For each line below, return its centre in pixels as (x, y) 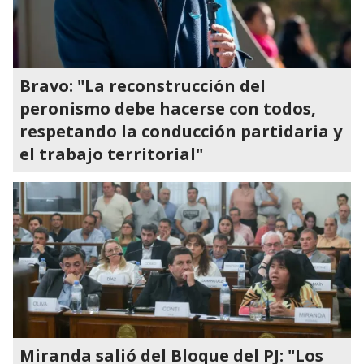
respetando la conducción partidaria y (181, 131)
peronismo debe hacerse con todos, (168, 108)
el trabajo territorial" (111, 154)
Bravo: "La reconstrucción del (143, 86)
